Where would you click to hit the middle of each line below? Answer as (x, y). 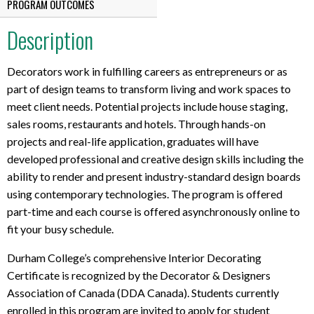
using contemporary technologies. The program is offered (145, 193)
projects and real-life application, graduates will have (133, 141)
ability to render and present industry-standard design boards (154, 176)
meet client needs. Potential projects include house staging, (147, 106)
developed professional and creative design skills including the (155, 158)
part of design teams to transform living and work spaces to (149, 88)
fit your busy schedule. (60, 228)
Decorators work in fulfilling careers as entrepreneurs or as (147, 71)
